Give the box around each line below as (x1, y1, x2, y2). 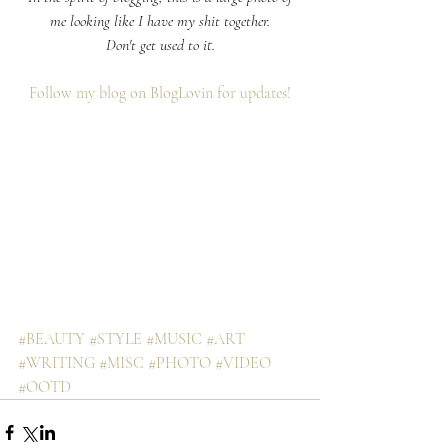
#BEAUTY (18, 328, 85, 349)
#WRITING (18, 352, 95, 373)
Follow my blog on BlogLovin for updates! (29, 82, 291, 103)
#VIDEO (215, 352, 271, 373)
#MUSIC (146, 328, 202, 349)
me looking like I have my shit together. (50, 10, 270, 31)
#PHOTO (148, 352, 211, 373)
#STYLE (89, 328, 142, 349)
